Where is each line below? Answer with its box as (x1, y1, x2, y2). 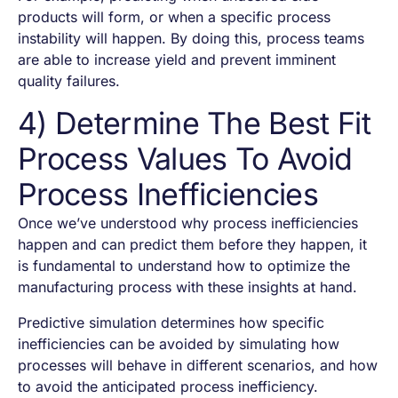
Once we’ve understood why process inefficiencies (18, 213, 358, 232)
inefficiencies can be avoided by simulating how (18, 334, 339, 353)
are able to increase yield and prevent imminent (18, 50, 336, 68)
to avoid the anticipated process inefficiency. (18, 377, 322, 395)
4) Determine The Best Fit (18, 104, 371, 141)
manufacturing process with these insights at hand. (18, 277, 362, 296)
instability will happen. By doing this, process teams (18, 28, 364, 47)
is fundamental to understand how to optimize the (18, 256, 350, 275)
